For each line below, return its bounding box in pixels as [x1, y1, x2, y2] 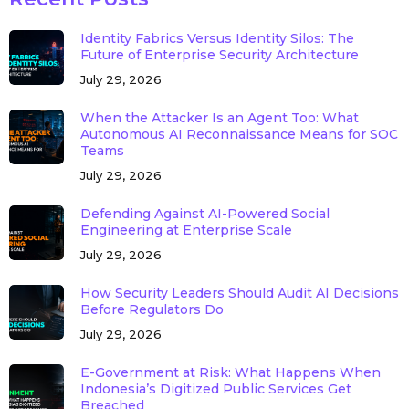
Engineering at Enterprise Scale [79, 221, 292, 238]
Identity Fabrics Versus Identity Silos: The [79, 29, 354, 47]
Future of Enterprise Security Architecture [79, 46, 359, 63]
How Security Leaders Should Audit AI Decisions [79, 284, 399, 301]
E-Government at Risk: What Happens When [79, 363, 381, 381]
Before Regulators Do [79, 300, 224, 318]
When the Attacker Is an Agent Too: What [79, 109, 359, 126]
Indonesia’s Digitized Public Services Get [79, 380, 351, 397]
